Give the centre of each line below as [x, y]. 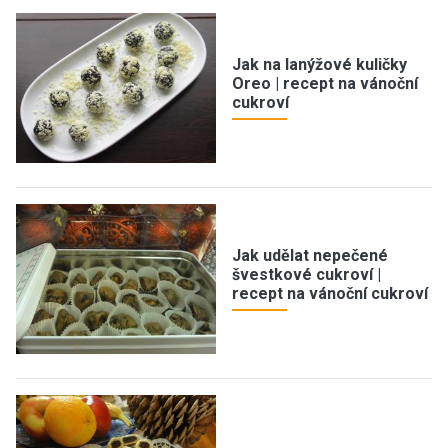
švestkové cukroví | [306, 274]
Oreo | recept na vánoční [325, 83]
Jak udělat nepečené [310, 255]
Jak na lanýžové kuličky [319, 64]
